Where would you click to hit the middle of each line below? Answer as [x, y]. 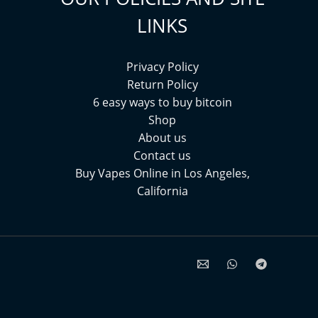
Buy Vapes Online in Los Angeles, [162, 174]
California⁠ [162, 191]
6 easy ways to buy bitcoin [162, 103]
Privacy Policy [162, 67]
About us [162, 138]
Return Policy [162, 85]
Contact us [162, 156]
